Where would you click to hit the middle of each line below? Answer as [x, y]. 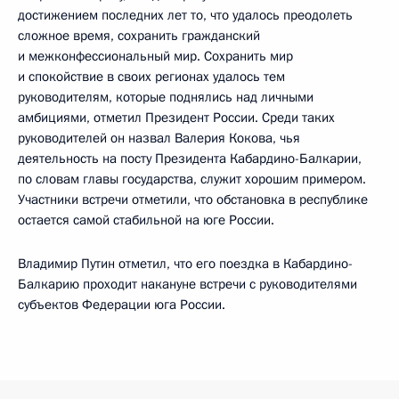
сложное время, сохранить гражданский [139, 36]
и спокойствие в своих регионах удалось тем [151, 77]
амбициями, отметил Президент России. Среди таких [176, 118]
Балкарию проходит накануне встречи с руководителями [187, 284]
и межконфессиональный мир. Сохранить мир [155, 56]
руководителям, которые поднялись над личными [166, 97]
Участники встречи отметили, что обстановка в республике [193, 199]
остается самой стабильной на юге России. [146, 220]
